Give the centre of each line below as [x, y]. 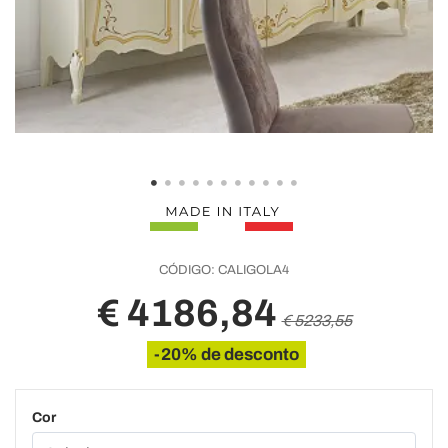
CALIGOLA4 [252, 270]
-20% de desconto [226, 354]
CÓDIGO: [187, 270]
